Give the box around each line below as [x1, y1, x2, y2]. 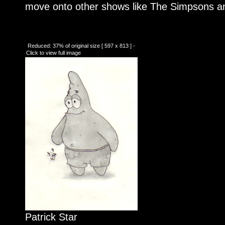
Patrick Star [25, 211, 77, 223]
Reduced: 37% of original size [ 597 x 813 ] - [26, 43, 135, 49]
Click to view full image [26, 50, 81, 56]
